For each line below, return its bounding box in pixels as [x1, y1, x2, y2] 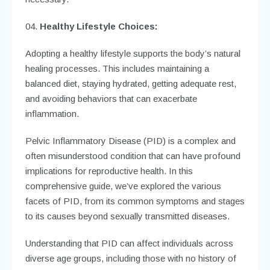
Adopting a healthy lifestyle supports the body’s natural [25, 48, 240, 58]
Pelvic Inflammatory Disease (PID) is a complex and [25, 135, 236, 146]
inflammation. [25, 108, 79, 119]
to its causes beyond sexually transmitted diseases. [25, 210, 230, 221]
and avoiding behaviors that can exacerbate [25, 93, 197, 104]
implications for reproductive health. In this [25, 165, 193, 176]
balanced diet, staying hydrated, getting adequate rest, [25, 78, 236, 89]
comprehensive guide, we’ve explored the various [25, 180, 221, 191]
